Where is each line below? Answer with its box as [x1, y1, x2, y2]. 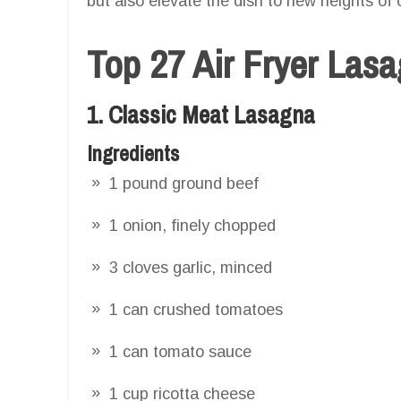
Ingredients [87, 138, 179, 167]
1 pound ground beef [109, 174, 259, 192]
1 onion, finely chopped [109, 216, 276, 235]
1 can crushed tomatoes [109, 300, 283, 319]
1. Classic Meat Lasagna [87, 98, 315, 131]
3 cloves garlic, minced [109, 258, 272, 277]
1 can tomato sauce [109, 342, 252, 361]
